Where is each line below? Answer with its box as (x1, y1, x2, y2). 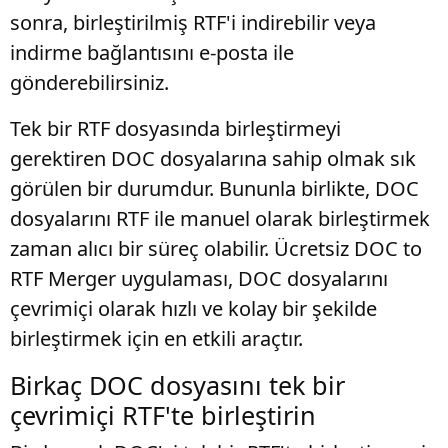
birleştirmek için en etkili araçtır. (10, 325, 303, 352)
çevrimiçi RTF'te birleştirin (10, 398, 316, 432)
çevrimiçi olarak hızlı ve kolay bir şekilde (10, 295, 377, 322)
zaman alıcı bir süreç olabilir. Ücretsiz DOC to (10, 235, 422, 262)
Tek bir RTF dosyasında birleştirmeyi (10, 115, 341, 142)
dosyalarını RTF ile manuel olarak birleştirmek (10, 205, 430, 232)
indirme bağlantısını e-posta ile (10, 39, 294, 66)
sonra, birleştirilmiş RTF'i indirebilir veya (10, 9, 376, 36)
